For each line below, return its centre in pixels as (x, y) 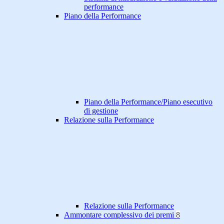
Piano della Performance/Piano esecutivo (148, 102)
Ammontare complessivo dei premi (120, 215)
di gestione (101, 111)
